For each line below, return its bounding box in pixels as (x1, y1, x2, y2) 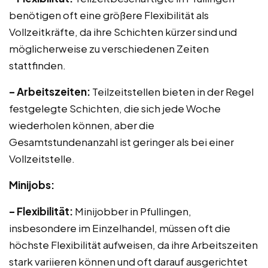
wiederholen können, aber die (9, 118, 154, 132)
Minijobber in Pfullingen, (73, 205, 191, 218)
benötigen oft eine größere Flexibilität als (9, 8, 209, 22)
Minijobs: (9, 178, 54, 191)
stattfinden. (9, 59, 66, 72)
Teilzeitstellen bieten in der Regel (90, 85, 254, 98)
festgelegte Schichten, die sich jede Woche (9, 102, 221, 115)
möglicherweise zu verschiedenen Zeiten (9, 42, 209, 55)
